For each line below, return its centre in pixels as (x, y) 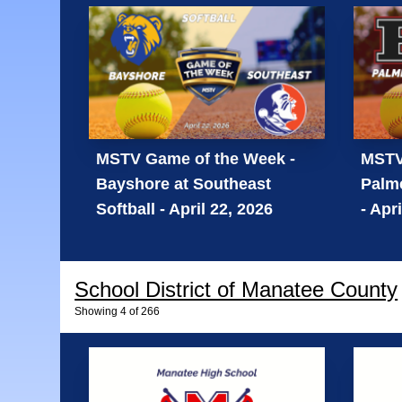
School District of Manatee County (236, 289)
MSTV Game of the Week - (196, 158)
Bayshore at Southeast (184, 184)
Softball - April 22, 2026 (185, 209)
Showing (96, 311)
